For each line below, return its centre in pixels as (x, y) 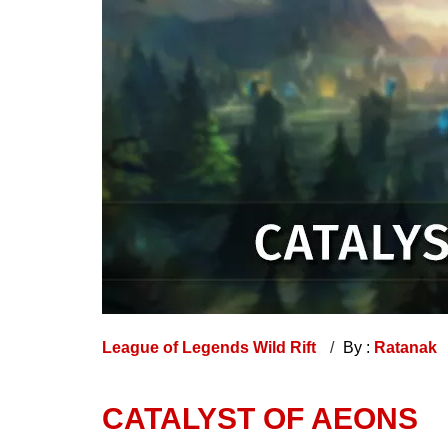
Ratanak (407, 348)
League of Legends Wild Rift (211, 348)
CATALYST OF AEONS (260, 419)
